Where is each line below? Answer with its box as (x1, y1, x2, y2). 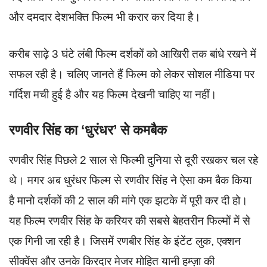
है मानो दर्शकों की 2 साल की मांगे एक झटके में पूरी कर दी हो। (9, 194, 248, 207)
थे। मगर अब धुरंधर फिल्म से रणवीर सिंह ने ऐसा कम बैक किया (9, 173, 252, 187)
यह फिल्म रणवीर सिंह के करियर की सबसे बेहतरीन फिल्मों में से (9, 214, 250, 227)
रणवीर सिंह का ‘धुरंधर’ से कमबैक (9, 122, 167, 138)
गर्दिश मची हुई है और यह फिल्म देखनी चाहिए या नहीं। (9, 88, 217, 101)
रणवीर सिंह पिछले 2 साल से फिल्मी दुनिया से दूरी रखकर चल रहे (9, 153, 258, 166)
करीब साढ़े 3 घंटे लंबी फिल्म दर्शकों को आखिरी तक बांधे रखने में (9, 48, 256, 61)
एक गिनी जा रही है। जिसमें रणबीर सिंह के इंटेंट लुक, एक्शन (9, 234, 241, 247)
